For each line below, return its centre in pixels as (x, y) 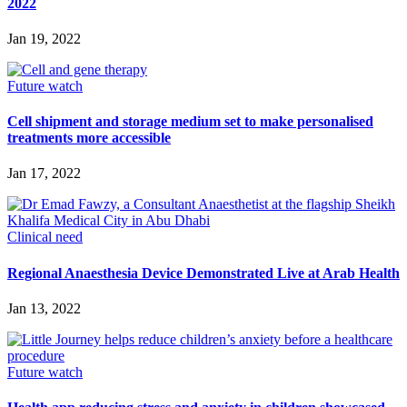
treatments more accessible (89, 138)
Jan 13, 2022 (44, 308)
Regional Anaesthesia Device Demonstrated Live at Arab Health (203, 273)
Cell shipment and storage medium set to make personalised (190, 122)
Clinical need (45, 237)
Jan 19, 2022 (44, 38)
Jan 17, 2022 (44, 174)
